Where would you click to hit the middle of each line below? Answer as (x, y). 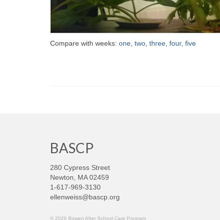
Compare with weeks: (84, 43)
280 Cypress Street (80, 168)
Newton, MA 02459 (80, 178)
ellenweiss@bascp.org (85, 197)
